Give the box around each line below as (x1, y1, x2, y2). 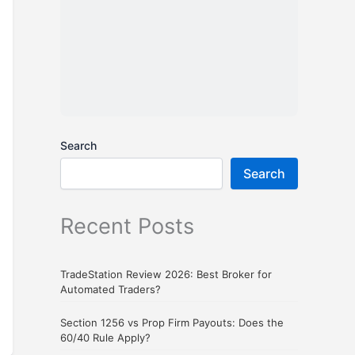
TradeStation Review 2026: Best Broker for (60, 268, 272, 281)
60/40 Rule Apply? (60, 331, 151, 345)
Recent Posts (60, 213, 194, 239)
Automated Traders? (60, 283, 161, 296)
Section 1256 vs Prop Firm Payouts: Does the (60, 316, 284, 330)
